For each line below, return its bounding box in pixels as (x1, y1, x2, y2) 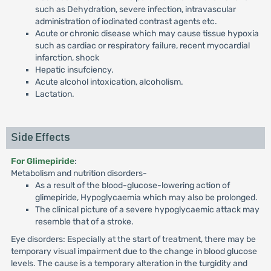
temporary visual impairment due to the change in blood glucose (10, 246, 257, 256)
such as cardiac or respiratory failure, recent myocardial (34, 41, 250, 51)
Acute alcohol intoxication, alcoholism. (34, 77, 183, 87)
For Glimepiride (10, 156, 74, 166)
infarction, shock (34, 53, 99, 63)
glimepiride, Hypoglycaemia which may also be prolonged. (34, 192, 258, 203)
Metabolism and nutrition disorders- (10, 168, 147, 178)
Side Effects (10, 132, 70, 143)
